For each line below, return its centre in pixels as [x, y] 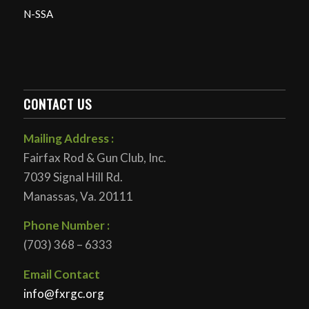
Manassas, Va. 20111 [78, 196]
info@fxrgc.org [63, 293]
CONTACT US [58, 104]
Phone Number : [66, 226]
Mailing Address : [68, 138]
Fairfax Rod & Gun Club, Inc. [94, 158]
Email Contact [61, 274]
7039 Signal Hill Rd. [73, 177]
